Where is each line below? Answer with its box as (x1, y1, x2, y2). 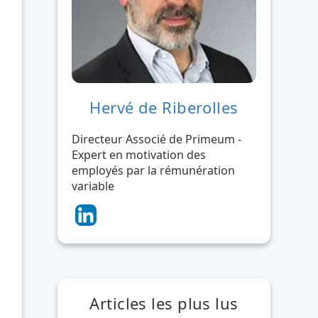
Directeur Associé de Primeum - (72, 131, 241, 147)
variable (72, 178, 114, 194)
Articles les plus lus (89, 292, 238, 314)
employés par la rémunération (72, 163, 235, 178)
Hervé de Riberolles (89, 97, 238, 118)
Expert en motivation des (72, 147, 206, 163)
